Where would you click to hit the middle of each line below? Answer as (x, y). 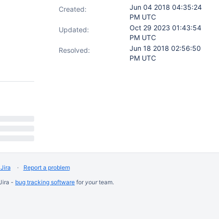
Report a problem (46, 167)
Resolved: (74, 50)
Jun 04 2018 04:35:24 (166, 7)
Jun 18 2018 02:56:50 (165, 48)
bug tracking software (45, 182)
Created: (73, 9)
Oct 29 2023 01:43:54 (165, 28)
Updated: (74, 30)
